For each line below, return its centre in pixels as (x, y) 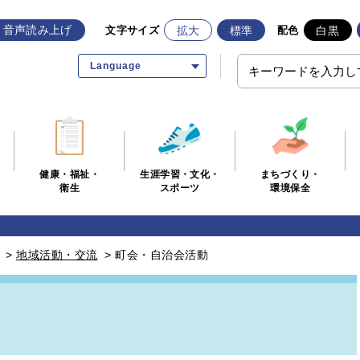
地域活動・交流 (57, 255)
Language (116, 66)
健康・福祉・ (70, 175)
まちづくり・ (290, 174)
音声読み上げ (37, 29)
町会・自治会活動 (162, 255)
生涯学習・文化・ (180, 174)
